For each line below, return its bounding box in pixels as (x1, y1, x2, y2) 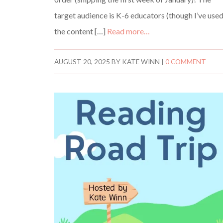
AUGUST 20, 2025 (54, 57, 111, 66)
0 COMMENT (165, 57, 207, 66)
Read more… (107, 26, 150, 36)
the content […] (54, 26, 108, 36)
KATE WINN (122, 57, 160, 66)
